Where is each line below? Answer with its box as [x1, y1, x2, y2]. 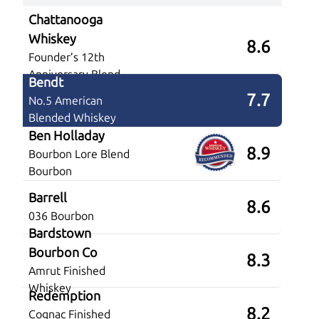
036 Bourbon [28, 209, 94, 224]
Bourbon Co [28, 244, 98, 261]
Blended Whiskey [28, 111, 116, 125]
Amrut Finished [28, 263, 105, 278]
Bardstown [28, 225, 91, 241]
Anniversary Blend [28, 67, 120, 81]
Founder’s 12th [28, 50, 105, 64]
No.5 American [28, 94, 103, 108]
